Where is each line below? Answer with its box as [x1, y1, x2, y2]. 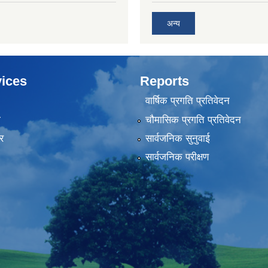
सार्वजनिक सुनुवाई [145, 132, 210, 144]
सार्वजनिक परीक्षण [145, 151, 209, 163]
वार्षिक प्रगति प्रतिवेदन [145, 95, 230, 107]
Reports [140, 73, 189, 89]
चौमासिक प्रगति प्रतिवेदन [145, 114, 241, 126]
